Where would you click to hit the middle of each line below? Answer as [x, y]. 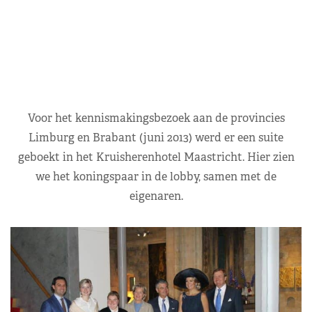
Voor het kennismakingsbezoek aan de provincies [156, 118]
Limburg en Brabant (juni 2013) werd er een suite [156, 137]
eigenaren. [156, 196]
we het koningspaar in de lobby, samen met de [156, 176]
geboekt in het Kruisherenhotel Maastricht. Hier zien [156, 157]
